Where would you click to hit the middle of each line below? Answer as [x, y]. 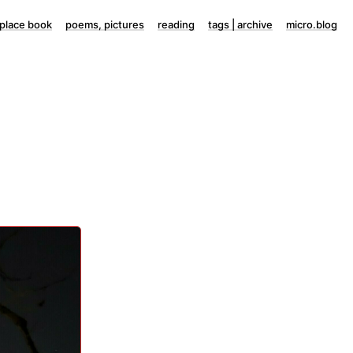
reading [176, 24]
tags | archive [240, 24]
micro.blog [312, 24]
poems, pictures [105, 24]
